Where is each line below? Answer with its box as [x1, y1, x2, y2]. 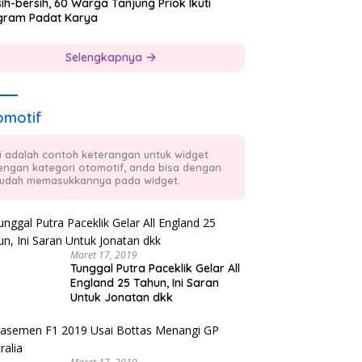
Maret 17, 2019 [69, 248, 137, 263]
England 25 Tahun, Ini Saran [69, 276, 219, 291]
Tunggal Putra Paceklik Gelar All [69, 261, 240, 276]
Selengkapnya [65, 50, 145, 65]
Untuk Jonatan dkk [69, 290, 173, 305]
